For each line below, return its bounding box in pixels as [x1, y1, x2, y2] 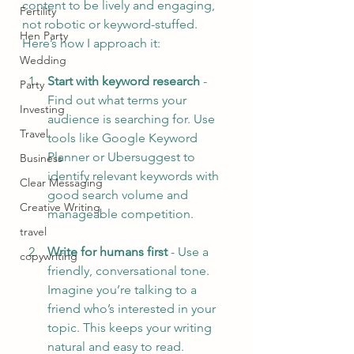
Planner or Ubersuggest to [47, 149, 198, 164]
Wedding [20, 53, 66, 67]
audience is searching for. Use [47, 111, 218, 126]
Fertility [20, 4, 56, 18]
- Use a [168, 243, 212, 259]
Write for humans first [47, 243, 168, 259]
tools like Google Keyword [47, 130, 201, 145]
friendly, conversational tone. [47, 262, 213, 278]
